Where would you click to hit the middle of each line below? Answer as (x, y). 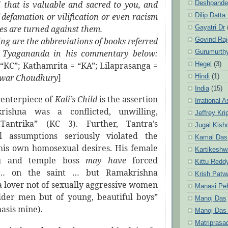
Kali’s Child (77, 99)
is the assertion (128, 99)
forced (145, 161)
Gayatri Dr (210, 27)
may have (109, 161)
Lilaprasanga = (129, 66)
